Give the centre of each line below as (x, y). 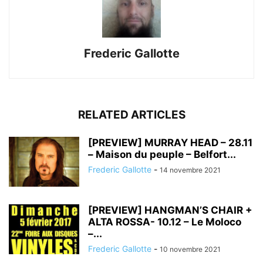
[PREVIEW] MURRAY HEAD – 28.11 (170, 143)
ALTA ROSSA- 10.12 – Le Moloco (165, 222)
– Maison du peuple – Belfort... (162, 154)
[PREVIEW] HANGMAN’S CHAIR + (170, 210)
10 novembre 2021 (190, 249)
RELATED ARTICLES (131, 115)
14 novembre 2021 (190, 170)
